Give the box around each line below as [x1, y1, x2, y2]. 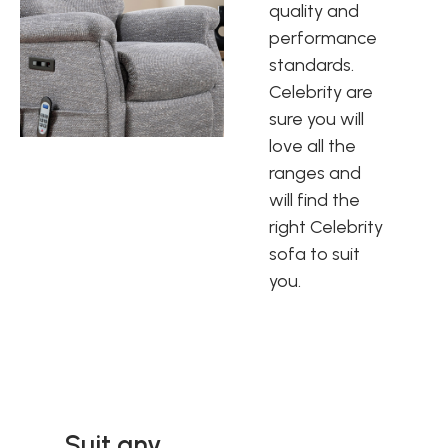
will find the [269, 189, 360, 211]
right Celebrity [269, 216, 383, 238]
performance [269, 27, 377, 49]
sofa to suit [269, 243, 360, 265]
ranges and [269, 162, 361, 184]
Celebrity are [269, 81, 373, 103]
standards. [269, 54, 354, 76]
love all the [269, 135, 356, 157]
